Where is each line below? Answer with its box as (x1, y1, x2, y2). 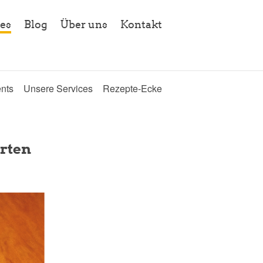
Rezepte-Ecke (103, 82, 162, 96)
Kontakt (120, 18, 162, 32)
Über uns (60, 18, 107, 32)
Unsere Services (23, 82, 93, 96)
